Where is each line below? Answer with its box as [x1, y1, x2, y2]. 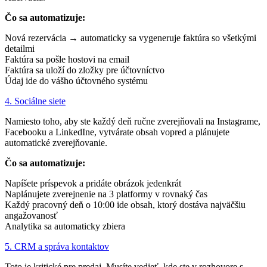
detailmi [5, 43, 35, 54]
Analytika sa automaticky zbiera [5, 221, 125, 231]
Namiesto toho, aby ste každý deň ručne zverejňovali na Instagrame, [5, 116, 260, 126]
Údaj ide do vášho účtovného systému [5, 75, 148, 86]
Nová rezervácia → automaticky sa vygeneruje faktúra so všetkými [5, 32, 256, 43]
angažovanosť [5, 210, 58, 221]
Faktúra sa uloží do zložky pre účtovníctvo [5, 64, 164, 75]
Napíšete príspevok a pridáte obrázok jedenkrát [5, 178, 181, 188]
